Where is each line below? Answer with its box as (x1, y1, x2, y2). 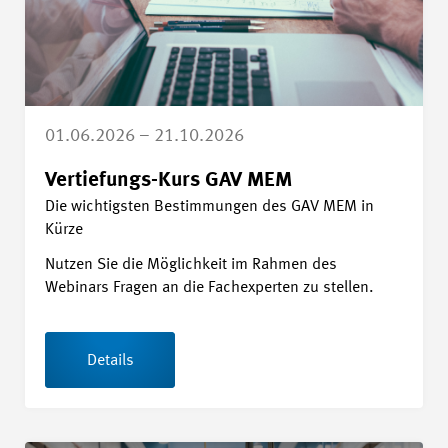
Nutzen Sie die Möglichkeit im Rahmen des (45, 257, 337, 274)
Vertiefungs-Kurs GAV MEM (45, 170, 292, 192)
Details (86, 353, 134, 370)
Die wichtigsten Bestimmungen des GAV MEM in (45, 199, 374, 216)
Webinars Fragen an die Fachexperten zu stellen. (45, 280, 374, 297)
